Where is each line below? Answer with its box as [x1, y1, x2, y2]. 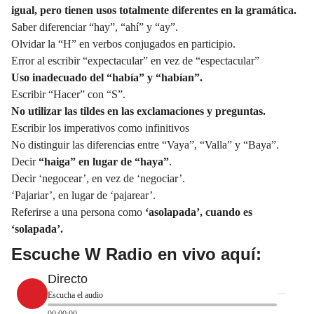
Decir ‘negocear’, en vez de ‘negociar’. [11, 172, 185, 184]
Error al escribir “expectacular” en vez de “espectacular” [11, 54, 259, 67]
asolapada [149, 205, 196, 218]
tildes [80, 104, 107, 117]
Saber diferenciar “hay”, [11, 20, 121, 33]
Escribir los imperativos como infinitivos [11, 121, 189, 134]
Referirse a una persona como [11, 205, 142, 218]
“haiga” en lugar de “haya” [39, 155, 169, 168]
